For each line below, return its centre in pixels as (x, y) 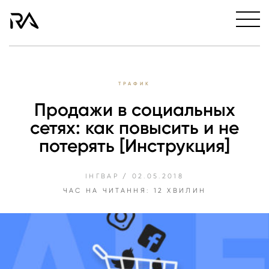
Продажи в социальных (134, 110)
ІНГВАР (102, 177)
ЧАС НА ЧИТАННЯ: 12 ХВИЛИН (134, 191)
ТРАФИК (134, 84)
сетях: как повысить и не (134, 128)
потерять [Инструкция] (134, 146)
